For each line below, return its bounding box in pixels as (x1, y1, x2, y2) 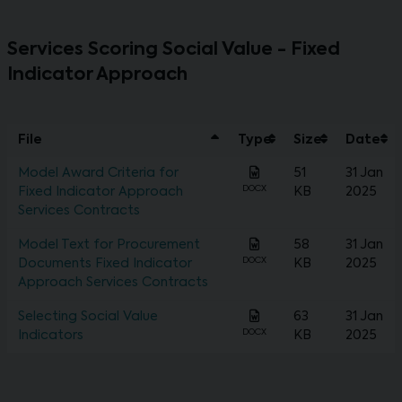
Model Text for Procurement (18, 239, 200, 252)
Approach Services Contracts (18, 276, 208, 290)
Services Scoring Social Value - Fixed (7, 41, 340, 60)
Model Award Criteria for (18, 167, 179, 180)
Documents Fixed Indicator (18, 258, 192, 271)
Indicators (18, 329, 83, 343)
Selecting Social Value (18, 310, 158, 324)
